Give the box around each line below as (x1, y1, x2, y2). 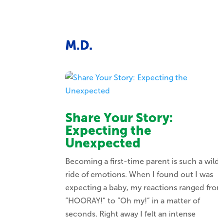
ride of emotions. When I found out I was (65, 170, 214, 180)
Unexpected (65, 136, 141, 151)
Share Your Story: (65, 110, 174, 126)
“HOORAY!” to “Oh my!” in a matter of (65, 196, 200, 206)
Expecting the (65, 123, 152, 139)
